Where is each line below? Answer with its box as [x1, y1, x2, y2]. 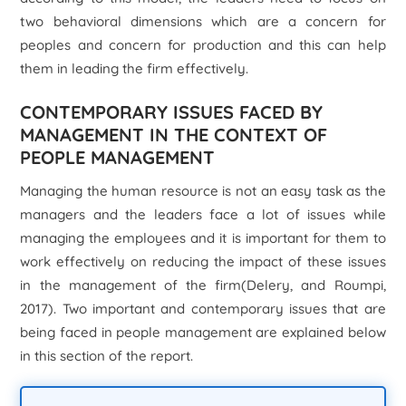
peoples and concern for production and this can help [20, 36, 386, 53]
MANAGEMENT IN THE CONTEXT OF [20, 123, 328, 146]
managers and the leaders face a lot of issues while [20, 206, 386, 223]
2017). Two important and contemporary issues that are [20, 300, 386, 317]
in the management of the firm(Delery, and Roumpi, [20, 276, 386, 294]
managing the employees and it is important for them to [20, 229, 386, 246]
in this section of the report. [20, 347, 194, 364]
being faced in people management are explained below [20, 324, 386, 341]
